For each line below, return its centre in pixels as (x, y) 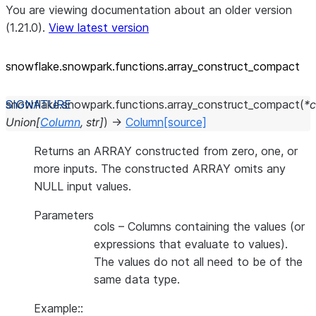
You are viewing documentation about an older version (149, 10)
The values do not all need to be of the (198, 262)
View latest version (99, 28)
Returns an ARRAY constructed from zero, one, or (166, 151)
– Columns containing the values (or (210, 226)
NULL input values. (83, 186)
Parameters (64, 215)
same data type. (137, 279)
